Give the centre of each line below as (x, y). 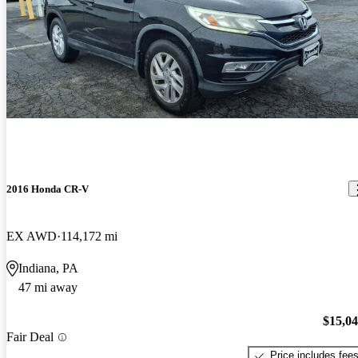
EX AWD (32, 236)
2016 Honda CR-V (48, 189)
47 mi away (48, 287)
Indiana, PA (48, 268)
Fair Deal (30, 337)
